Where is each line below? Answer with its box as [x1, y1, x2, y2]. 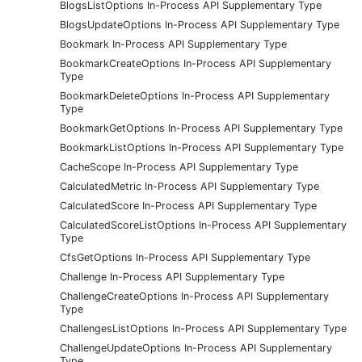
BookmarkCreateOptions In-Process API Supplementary [60, 57, 331, 69]
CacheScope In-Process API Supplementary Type [60, 160, 298, 173]
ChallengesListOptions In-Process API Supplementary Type [60, 322, 347, 335]
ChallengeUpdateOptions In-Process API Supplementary [60, 341, 332, 354]
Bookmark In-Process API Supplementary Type [60, 37, 287, 50]
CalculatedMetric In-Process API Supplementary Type [60, 179, 319, 192]
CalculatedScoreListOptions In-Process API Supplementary [60, 218, 347, 231]
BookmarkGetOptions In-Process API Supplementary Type [60, 121, 343, 134]
